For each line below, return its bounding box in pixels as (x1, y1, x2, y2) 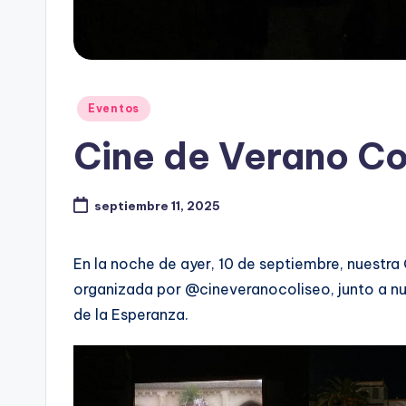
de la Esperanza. (73, 305, 188, 324)
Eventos (88, 101, 140, 116)
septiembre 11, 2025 (93, 198, 220, 214)
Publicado (72, 98, 134, 115)
